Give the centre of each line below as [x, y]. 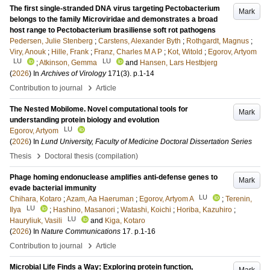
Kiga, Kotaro [125, 221]
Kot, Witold [185, 52]
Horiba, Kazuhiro [204, 210]
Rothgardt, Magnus [218, 41]
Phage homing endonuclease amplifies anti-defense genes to [114, 177]
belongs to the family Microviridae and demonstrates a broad [114, 19]
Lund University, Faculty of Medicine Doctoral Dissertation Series [146, 142]
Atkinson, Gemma [68, 63]
